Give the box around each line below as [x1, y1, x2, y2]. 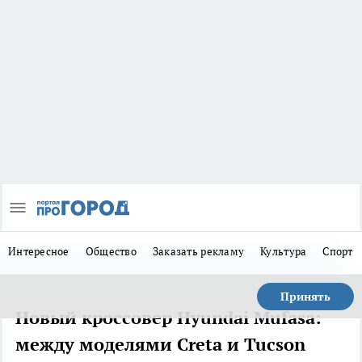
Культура [260, 244, 307, 259]
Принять [280, 289, 330, 305]
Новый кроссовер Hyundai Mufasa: [15, 306, 322, 330]
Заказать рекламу [152, 244, 245, 259]
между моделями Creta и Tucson [15, 333, 305, 356]
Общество [85, 244, 137, 259]
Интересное [8, 244, 69, 259]
